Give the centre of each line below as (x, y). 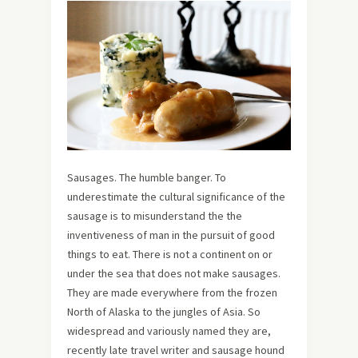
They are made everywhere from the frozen (172, 292)
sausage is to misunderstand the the (155, 215)
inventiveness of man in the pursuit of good (171, 235)
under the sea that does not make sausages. (174, 273)
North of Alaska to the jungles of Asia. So (164, 311)
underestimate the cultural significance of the (176, 196)
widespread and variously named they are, (169, 330)
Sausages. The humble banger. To (147, 177)
